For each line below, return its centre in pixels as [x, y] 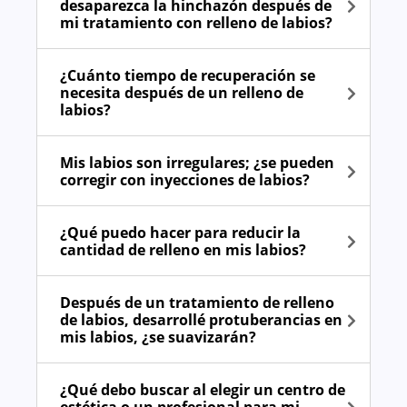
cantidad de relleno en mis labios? [183, 250]
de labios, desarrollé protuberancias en [201, 320]
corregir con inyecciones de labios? [185, 180]
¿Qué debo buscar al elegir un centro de [203, 390]
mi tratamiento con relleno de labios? [196, 23]
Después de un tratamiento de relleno [197, 303]
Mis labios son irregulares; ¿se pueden [197, 163]
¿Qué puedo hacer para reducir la [180, 233]
